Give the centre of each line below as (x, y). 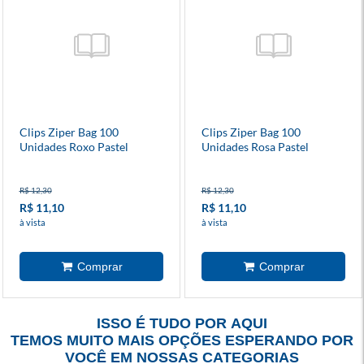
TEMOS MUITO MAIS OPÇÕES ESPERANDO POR (182, 340)
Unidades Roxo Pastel (74, 146)
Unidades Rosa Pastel (255, 146)
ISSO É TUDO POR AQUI (182, 323)
